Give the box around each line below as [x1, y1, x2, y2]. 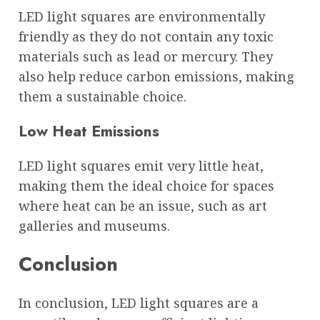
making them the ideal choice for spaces [19, 177, 274, 194]
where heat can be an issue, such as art [19, 197, 267, 214]
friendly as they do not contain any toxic [19, 27, 274, 45]
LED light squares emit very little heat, [19, 157, 264, 174]
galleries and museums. [19, 217, 170, 234]
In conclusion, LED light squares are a [19, 294, 259, 311]
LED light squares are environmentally [19, 7, 265, 25]
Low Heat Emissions [19, 119, 159, 142]
